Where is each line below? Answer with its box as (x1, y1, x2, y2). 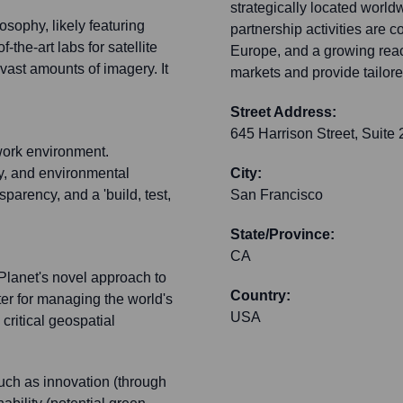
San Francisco (230, 187, 323, 203)
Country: (230, 288, 291, 304)
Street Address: (230, 104, 336, 121)
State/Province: (230, 227, 335, 243)
